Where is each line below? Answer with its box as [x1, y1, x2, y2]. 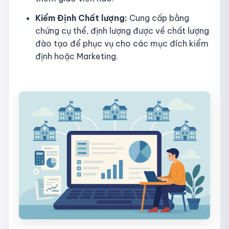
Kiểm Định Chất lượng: [35, 13, 127, 24]
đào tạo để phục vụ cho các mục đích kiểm [35, 38, 209, 49]
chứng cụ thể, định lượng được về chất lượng [35, 26, 209, 36]
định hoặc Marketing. [35, 51, 118, 62]
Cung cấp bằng [127, 13, 189, 24]
